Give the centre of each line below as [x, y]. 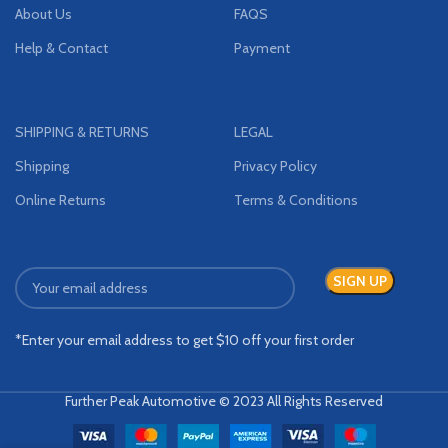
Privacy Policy [275, 165]
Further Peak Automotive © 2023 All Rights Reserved [224, 400]
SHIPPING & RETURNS [82, 131]
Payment [262, 47]
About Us [44, 13]
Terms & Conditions [296, 199]
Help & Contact [62, 47]
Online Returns [61, 199]
